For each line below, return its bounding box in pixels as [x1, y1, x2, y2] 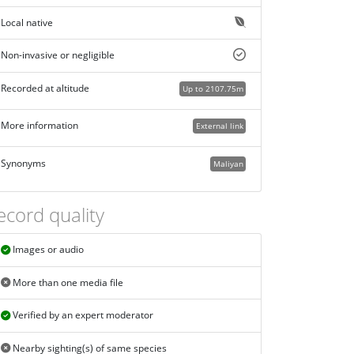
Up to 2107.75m [182, 82, 243, 94]
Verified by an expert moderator [9, 308, 153, 322]
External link [195, 120, 243, 132]
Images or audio [9, 243, 84, 257]
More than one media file [9, 276, 123, 290]
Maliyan [213, 157, 243, 169]
